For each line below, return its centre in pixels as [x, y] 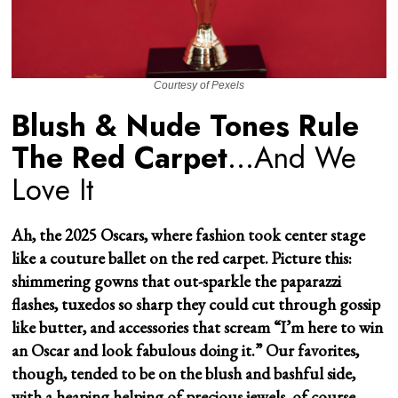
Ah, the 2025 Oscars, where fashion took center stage [189, 235]
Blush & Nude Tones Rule [186, 126]
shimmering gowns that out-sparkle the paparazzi [177, 282]
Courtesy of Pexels [199, 86]
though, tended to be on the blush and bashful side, [184, 374]
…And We [292, 158]
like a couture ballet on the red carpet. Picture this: [182, 259]
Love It [53, 190]
